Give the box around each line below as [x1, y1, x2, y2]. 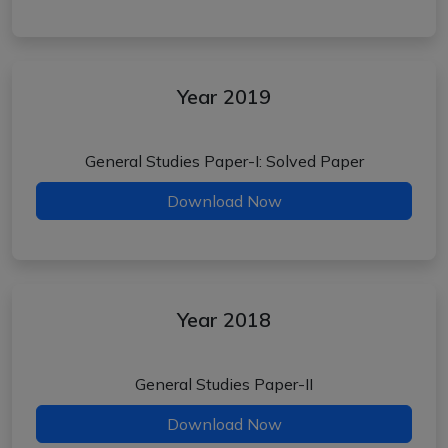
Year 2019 [177, 84, 271, 109]
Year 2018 [177, 307, 271, 332]
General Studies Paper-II [135, 374, 313, 394]
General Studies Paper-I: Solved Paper [84, 151, 364, 171]
